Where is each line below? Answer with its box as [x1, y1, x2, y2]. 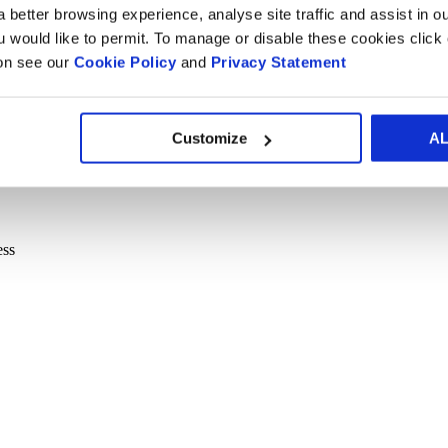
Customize [172, 129, 248, 147]
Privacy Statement [206, 53, 346, 71]
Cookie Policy [73, 53, 176, 71]
